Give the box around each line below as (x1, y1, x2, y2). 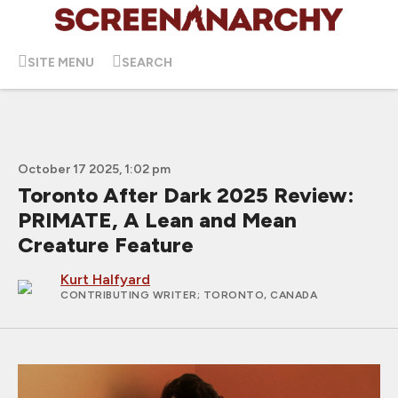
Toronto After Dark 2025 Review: (18, 182, 354, 208)
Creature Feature (18, 232, 194, 258)
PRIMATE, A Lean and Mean (18, 207, 297, 233)
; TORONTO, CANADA (196, 289, 317, 301)
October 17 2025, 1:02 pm (18, 162, 171, 177)
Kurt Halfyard (60, 271, 150, 288)
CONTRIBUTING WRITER (60, 289, 197, 301)
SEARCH (122, 54, 172, 70)
